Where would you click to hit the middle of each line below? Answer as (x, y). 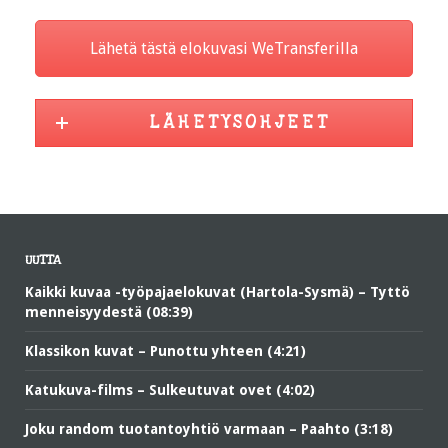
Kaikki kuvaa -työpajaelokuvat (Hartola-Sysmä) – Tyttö (217, 292)
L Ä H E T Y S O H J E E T (237, 122)
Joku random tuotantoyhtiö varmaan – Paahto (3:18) (209, 429)
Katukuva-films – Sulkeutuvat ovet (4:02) (170, 390)
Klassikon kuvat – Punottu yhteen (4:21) (165, 351)
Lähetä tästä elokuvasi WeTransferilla (224, 49)
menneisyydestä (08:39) (109, 312)
